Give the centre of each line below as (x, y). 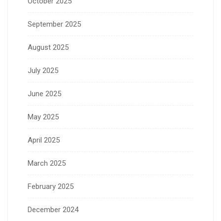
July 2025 (43, 70)
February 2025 (51, 186)
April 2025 (44, 140)
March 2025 (47, 163)
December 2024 (53, 209)
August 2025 (48, 47)
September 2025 (54, 24)
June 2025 (44, 93)
